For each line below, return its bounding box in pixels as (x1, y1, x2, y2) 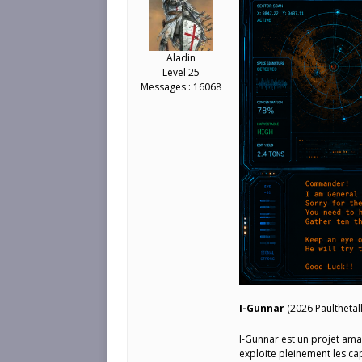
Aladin (166, 51, 196, 65)
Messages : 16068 (140, 80, 221, 94)
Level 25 (162, 65, 200, 79)
